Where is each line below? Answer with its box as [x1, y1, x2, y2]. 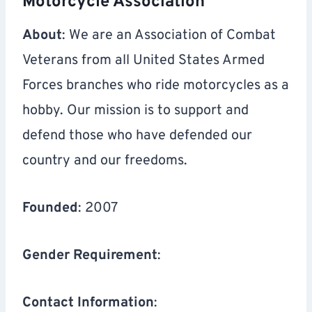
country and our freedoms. [22, 152, 187, 171]
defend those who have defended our [22, 127, 252, 146]
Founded [22, 199, 78, 218]
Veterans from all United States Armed [22, 52, 265, 70]
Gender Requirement [22, 247, 157, 265]
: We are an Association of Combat [62, 26, 276, 45]
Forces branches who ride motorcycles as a [22, 77, 289, 95]
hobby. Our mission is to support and [22, 102, 249, 120]
